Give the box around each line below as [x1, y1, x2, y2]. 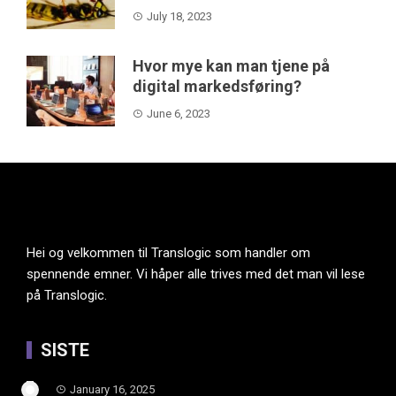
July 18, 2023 [147, 10, 212, 24]
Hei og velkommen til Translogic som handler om [27, 245, 310, 262]
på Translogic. [27, 287, 107, 304]
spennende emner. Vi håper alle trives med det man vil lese [27, 266, 365, 283]
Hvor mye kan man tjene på [133, 57, 330, 76]
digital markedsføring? [133, 77, 301, 96]
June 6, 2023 [147, 107, 210, 121]
